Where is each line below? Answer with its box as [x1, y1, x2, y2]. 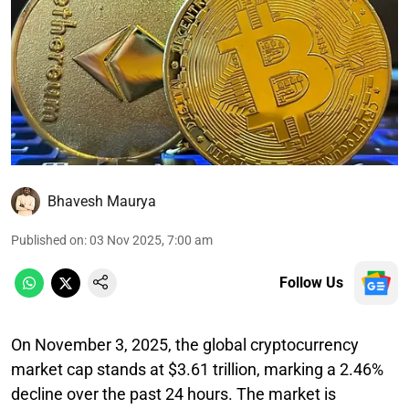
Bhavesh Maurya [47, 192, 156, 210]
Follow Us [279, 273, 343, 291]
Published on [11, 232, 84, 247]
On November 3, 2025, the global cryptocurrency [11, 334, 359, 354]
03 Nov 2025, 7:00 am [89, 232, 213, 247]
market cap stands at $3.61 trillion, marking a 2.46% [11, 359, 383, 379]
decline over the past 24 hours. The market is [11, 383, 336, 404]
